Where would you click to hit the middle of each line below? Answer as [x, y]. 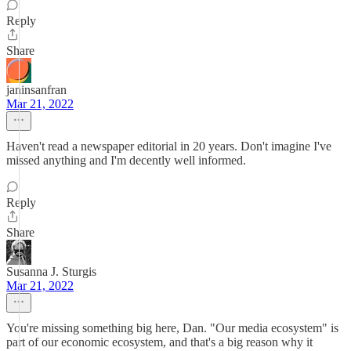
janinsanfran [36, 90]
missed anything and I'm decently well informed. [126, 160]
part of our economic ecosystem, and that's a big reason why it [159, 342]
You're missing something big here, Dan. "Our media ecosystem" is [172, 328]
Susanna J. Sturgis [51, 271]
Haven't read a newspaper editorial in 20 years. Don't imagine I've [169, 146]
